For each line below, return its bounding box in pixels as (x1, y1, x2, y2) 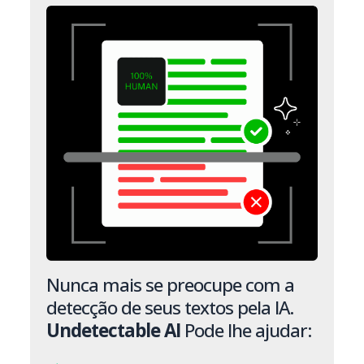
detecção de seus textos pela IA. (46, 295, 294, 321)
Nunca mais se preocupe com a (46, 272, 295, 298)
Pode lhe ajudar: (180, 318, 312, 344)
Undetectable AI (46, 318, 181, 344)
